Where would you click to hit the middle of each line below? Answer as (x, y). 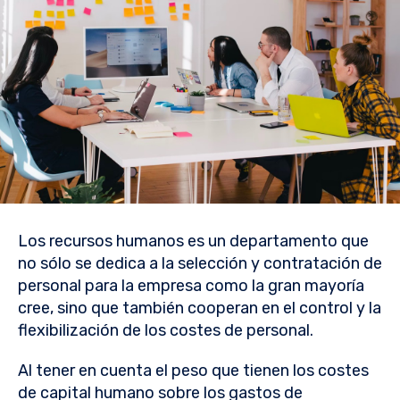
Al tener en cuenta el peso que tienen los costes (193, 371)
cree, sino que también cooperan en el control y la (200, 308)
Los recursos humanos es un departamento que (193, 242)
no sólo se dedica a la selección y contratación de (200, 264)
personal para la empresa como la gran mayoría (191, 286)
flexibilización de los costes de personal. (166, 331)
